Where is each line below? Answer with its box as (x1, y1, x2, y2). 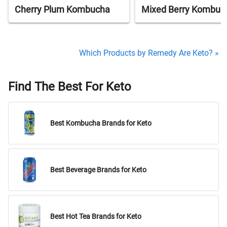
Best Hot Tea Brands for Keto (50, 212, 141, 221)
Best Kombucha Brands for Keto (50, 119, 152, 128)
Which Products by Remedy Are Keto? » (79, 48, 219, 58)
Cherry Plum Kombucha (15, 5, 110, 15)
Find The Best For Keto (8, 80, 131, 94)
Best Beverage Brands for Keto (50, 165, 146, 174)
